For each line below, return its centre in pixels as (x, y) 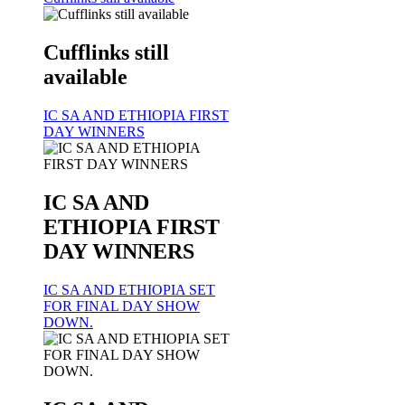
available (85, 76)
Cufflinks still (106, 52)
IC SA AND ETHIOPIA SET (129, 289)
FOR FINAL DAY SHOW (122, 306)
